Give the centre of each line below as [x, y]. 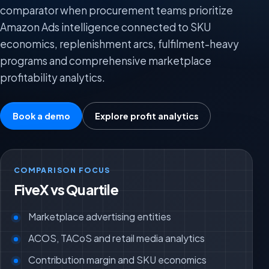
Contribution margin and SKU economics [118, 259]
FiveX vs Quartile [66, 189]
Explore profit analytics [147, 116]
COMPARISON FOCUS [62, 170]
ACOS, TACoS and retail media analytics [117, 238]
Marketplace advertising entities [100, 216]
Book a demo [41, 116]
